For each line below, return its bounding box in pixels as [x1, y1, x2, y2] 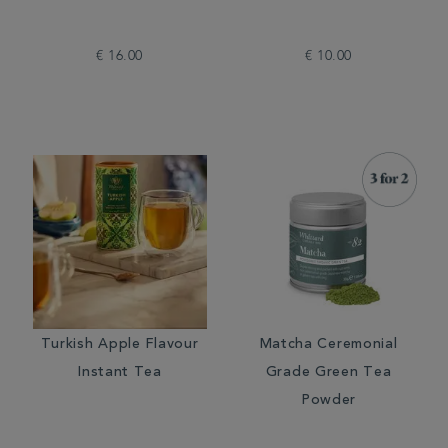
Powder [300, 394, 357, 408]
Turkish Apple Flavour [40, 338, 199, 352]
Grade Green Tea [265, 366, 392, 380]
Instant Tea [77, 366, 162, 380]
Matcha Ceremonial [259, 338, 398, 352]
